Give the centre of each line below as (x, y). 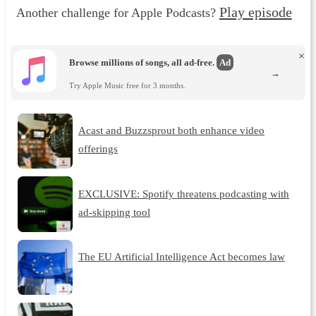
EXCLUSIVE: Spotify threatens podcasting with (183, 193)
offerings (98, 149)
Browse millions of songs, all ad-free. (143, 63)
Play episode (255, 12)
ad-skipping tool (114, 212)
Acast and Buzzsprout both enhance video (171, 130)
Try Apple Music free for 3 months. (128, 85)
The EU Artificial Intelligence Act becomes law (181, 256)
